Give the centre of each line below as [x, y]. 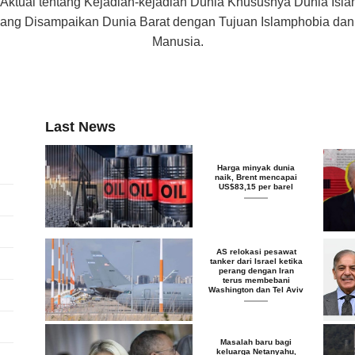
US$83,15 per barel [256, 186]
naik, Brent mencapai [256, 177]
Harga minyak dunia [256, 167]
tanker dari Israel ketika [256, 261]
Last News [81, 126]
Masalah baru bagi [256, 342]
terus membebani [256, 280]
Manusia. [177, 41]
